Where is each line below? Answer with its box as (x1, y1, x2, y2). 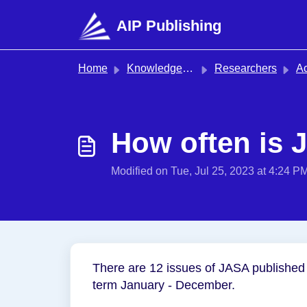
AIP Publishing (116, 17, 221, 34)
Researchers (214, 62, 277, 74)
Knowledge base (127, 62, 182, 74)
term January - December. (93, 278, 235, 292)
